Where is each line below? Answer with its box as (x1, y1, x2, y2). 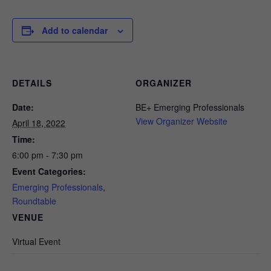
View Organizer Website (135, 115, 227, 127)
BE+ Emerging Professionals (135, 101, 244, 113)
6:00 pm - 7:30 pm (12, 149, 83, 161)
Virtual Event (12, 235, 60, 247)
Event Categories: (12, 165, 86, 177)
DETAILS (12, 77, 52, 89)
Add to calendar (42, 24, 108, 36)
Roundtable (12, 195, 56, 207)
